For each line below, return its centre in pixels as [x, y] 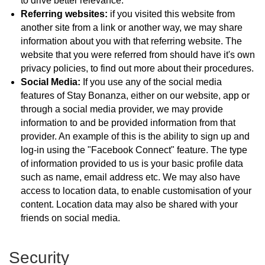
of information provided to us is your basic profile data [132, 163]
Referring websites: [64, 14]
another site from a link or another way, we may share [132, 27]
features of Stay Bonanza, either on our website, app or [135, 95]
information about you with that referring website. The [131, 41]
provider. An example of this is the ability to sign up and [135, 136]
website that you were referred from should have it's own [138, 54]
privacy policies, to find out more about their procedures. [137, 68]
